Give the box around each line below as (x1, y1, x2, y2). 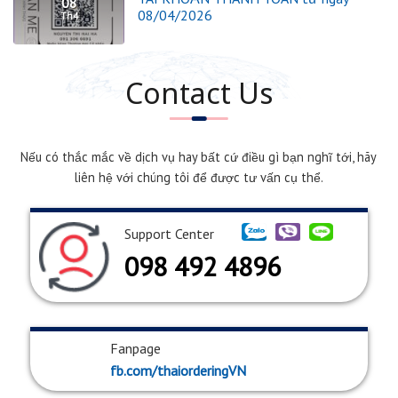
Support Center (123, 225, 214, 243)
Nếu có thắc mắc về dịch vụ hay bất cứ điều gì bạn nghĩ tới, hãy (20, 148, 378, 166)
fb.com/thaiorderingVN (109, 361, 246, 379)
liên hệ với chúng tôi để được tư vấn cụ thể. (74, 169, 323, 187)
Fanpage (109, 338, 161, 357)
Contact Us (124, 74, 273, 113)
